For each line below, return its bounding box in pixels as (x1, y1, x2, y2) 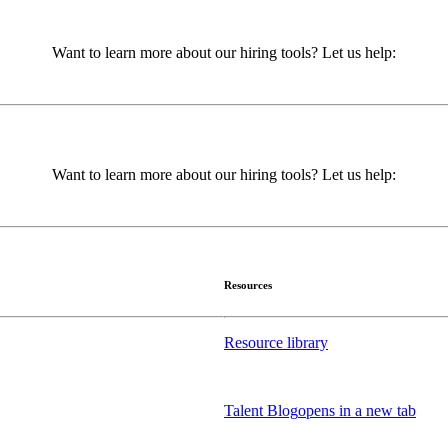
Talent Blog (224, 401, 298, 419)
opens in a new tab (298, 401, 416, 419)
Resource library (224, 333, 328, 351)
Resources (224, 278, 272, 291)
